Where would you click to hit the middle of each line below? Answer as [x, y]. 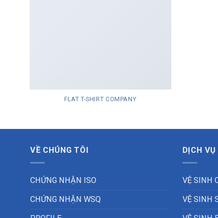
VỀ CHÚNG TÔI [59, 150]
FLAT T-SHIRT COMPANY [100, 99]
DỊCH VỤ [199, 150]
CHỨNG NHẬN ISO [63, 181]
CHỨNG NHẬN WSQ [65, 200]
